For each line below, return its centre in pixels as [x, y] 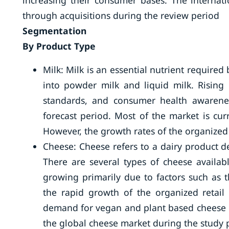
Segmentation [54, 31]
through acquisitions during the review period [121, 15]
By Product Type [59, 46]
